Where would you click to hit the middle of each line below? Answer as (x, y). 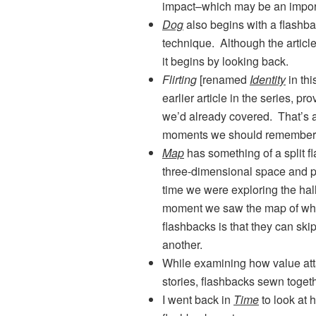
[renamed (223, 80)
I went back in (198, 300)
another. (182, 245)
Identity (268, 80)
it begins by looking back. (225, 61)
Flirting (180, 80)
